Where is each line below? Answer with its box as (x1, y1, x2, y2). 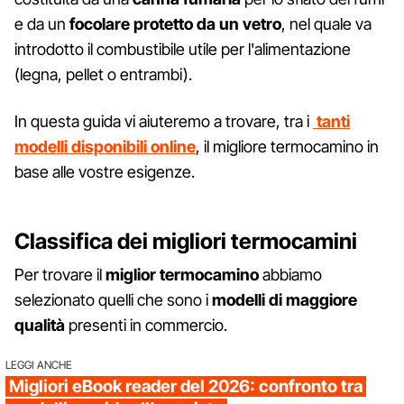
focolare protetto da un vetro (69, 14, 281, 33)
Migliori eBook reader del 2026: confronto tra (9, 375, 363, 397)
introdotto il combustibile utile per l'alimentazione (14, 39, 351, 59)
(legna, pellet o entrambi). (14, 64, 192, 84)
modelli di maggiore (212, 289, 357, 309)
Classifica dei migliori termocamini (14, 227, 357, 254)
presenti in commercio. (65, 315, 227, 335)
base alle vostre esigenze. (14, 161, 195, 181)
